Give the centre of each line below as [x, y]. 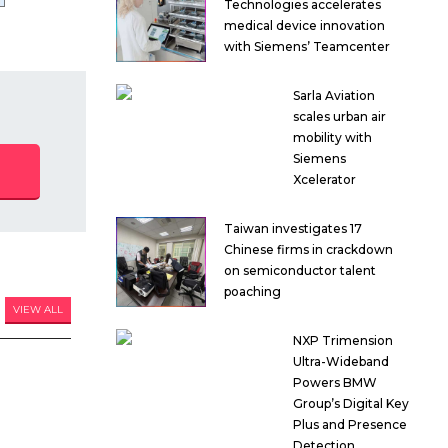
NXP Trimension [342, 341]
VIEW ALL [38, 310]
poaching [252, 292]
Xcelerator [325, 180]
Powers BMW [334, 383]
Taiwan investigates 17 [293, 229]
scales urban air [340, 117]
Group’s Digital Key [350, 404]
